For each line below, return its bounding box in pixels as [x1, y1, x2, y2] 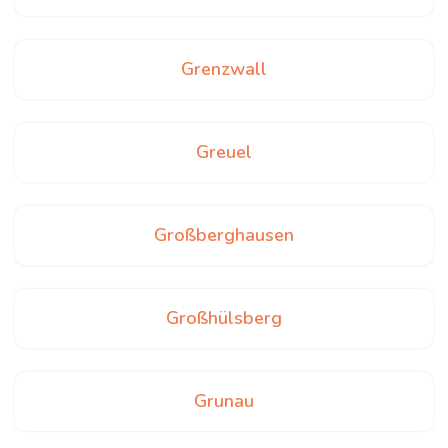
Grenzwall [181, 57, 267, 81]
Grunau [194, 389, 254, 413]
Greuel [196, 140, 252, 164]
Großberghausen [154, 223, 294, 247]
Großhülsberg [166, 306, 282, 330]
